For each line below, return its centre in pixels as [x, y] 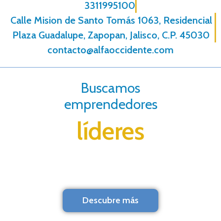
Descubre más [110, 200]
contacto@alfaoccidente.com [110, 50]
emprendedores [110, 104]
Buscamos [110, 88]
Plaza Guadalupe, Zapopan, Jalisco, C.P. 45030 [111, 35]
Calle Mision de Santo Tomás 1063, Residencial [111, 20]
